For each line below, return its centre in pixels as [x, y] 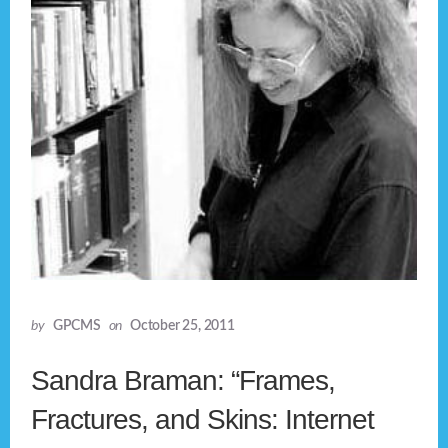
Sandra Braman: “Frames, [183, 381]
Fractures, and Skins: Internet [203, 420]
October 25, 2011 [182, 326]
